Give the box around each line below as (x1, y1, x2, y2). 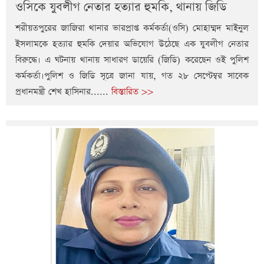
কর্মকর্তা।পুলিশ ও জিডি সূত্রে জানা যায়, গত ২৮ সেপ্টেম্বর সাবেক (15, 69, 249, 82)
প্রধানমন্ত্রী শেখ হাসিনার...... (15, 85, 111, 98)
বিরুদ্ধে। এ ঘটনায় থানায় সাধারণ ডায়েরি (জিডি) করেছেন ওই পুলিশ (15, 53, 249, 66)
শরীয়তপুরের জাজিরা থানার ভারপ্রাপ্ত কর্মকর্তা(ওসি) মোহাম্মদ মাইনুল (15, 21, 249, 34)
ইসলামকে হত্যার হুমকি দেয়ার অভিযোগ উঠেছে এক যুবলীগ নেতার (15, 37, 249, 50)
